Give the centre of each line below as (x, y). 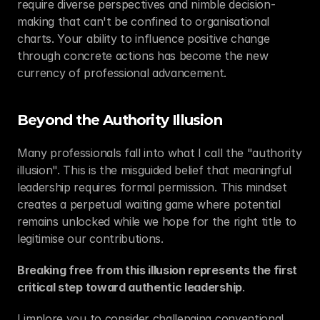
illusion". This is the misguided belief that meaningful (154, 170)
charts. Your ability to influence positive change (144, 39)
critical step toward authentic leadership (130, 287)
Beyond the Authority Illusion (120, 120)
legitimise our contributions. (90, 239)
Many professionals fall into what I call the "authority (160, 153)
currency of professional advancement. (122, 73)
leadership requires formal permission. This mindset (152, 187)
